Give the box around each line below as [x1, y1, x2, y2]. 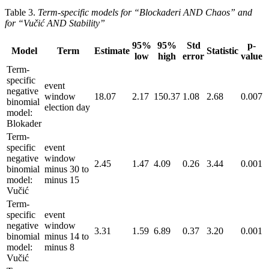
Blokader [7, 118, 41, 128]
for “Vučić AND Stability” [5, 17, 105, 28]
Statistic [207, 45, 238, 56]
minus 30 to [44, 163, 89, 174]
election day [44, 101, 90, 112]
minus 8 [44, 241, 74, 252]
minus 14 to [44, 231, 89, 241]
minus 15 [44, 174, 79, 185]
